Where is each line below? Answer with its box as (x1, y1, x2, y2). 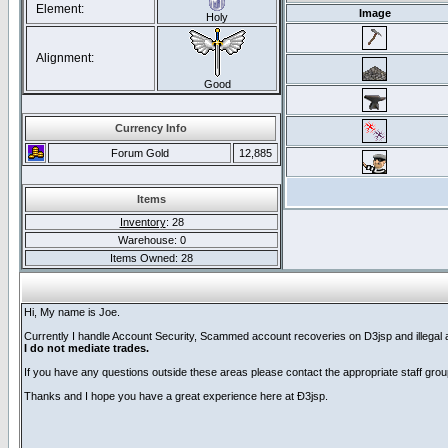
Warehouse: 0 (117, 234, 186, 246)
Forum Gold (110, 147, 169, 159)
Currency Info (114, 122, 187, 134)
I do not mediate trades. (24, 342, 149, 354)
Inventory (119, 216, 166, 228)
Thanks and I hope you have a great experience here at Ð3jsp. (24, 390, 328, 402)
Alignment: (27, 51, 94, 65)
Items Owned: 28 (110, 252, 193, 264)
